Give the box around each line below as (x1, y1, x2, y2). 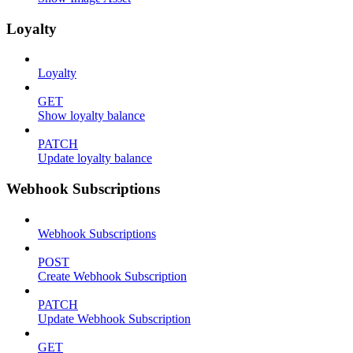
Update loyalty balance (38, 151, 152, 165)
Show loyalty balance (38, 109, 145, 123)
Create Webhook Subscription (38, 269, 187, 283)
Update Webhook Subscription (38, 311, 191, 325)
